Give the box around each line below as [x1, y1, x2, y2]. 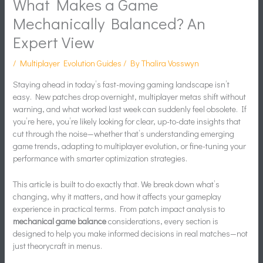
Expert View [13, 31, 95, 53]
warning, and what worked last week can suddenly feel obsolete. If [13, 103, 247, 114]
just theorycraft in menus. [13, 240, 103, 251]
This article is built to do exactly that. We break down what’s [13, 178, 220, 190]
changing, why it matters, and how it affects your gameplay [13, 190, 222, 202]
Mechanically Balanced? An [13, 12, 206, 34]
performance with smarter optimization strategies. [13, 152, 188, 164]
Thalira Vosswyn [141, 58, 200, 69]
